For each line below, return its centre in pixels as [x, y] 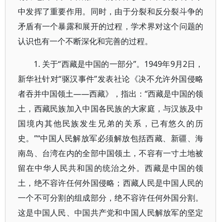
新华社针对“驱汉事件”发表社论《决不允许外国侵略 [111, 79]
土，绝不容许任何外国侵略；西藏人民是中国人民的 [111, 183]
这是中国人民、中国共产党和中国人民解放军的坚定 [111, 213]
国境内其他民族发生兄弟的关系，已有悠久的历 [111, 123]
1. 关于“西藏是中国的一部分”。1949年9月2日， [119, 64]
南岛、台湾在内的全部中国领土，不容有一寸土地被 [111, 153]
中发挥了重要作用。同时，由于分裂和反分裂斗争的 [111, 11]
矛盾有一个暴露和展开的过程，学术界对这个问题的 [111, 26]
